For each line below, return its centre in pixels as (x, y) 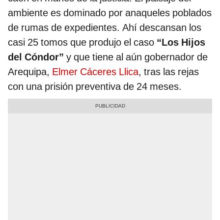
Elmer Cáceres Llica (95, 72)
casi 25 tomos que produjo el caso (82, 42)
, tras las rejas (169, 72)
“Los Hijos (181, 42)
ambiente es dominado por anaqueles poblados (110, 13)
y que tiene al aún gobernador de (136, 57)
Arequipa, (30, 72)
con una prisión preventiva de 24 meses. (95, 87)
